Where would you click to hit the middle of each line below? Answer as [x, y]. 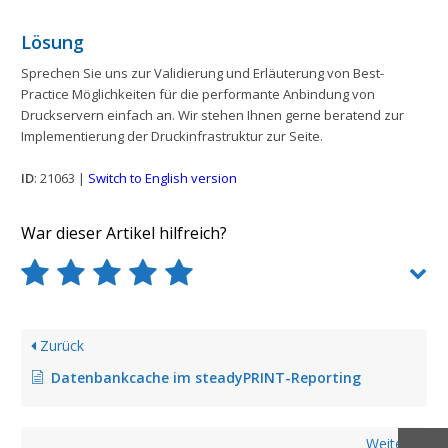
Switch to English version [162, 178]
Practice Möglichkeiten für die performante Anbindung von [198, 94]
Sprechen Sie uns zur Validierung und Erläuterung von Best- [202, 73]
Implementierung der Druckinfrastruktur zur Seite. [172, 136]
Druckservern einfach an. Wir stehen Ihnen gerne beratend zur [212, 115]
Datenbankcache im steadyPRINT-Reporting [206, 378]
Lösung [52, 42]
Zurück [60, 346]
